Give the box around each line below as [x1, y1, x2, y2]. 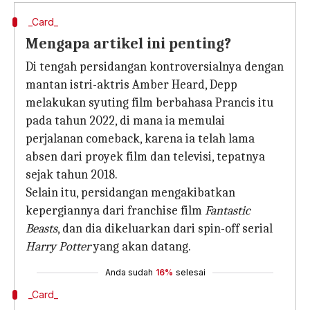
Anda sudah [104, 267, 153, 277]
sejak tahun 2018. [26, 167, 118, 182]
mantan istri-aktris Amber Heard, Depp [26, 77, 237, 92]
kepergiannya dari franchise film [26, 203, 205, 218]
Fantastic [205, 203, 250, 218]
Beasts [26, 221, 57, 236]
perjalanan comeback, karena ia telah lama [26, 131, 255, 146]
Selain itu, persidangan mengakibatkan [26, 185, 235, 200]
